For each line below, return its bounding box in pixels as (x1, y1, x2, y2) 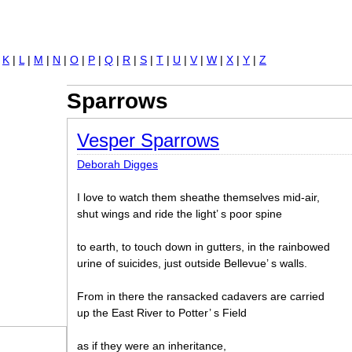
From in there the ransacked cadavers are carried (77, 290, 324, 302)
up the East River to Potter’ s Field (77, 306, 247, 319)
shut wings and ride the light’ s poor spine (77, 207, 282, 220)
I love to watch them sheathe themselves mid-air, (77, 191, 320, 203)
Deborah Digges (77, 158, 158, 170)
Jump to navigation (123, 20, 229, 34)
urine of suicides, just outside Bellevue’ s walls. (77, 257, 307, 269)
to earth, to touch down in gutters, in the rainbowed (77, 240, 330, 253)
